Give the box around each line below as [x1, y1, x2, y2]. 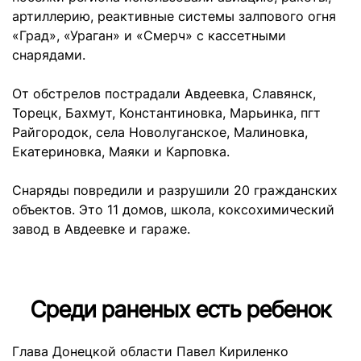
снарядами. [12, 47, 85, 63]
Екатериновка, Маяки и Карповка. [12, 143, 230, 160]
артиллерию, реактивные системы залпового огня [12, 8, 336, 24]
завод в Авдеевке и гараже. [12, 221, 190, 237]
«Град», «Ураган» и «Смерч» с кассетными [12, 27, 286, 44]
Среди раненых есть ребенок [30, 296, 331, 323]
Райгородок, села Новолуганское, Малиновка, [12, 124, 308, 140]
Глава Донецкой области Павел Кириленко [12, 343, 288, 359]
